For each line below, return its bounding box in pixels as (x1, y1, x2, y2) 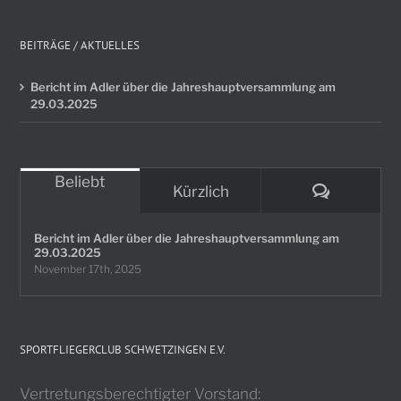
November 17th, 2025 (34, 261, 142, 276)
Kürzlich (172, 182, 229, 200)
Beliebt (55, 172, 107, 191)
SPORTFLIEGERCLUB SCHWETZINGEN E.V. (20, 341, 226, 357)
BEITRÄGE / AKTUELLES (20, 37, 141, 53)
